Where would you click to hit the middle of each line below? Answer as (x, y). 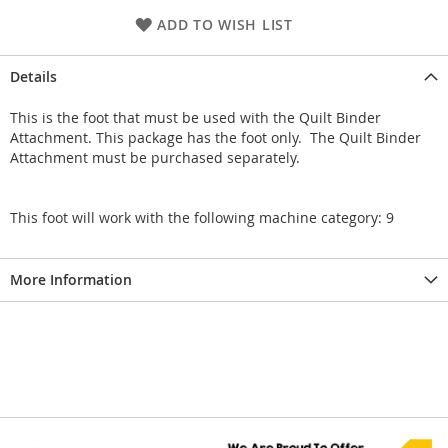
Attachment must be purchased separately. (155, 157)
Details (33, 76)
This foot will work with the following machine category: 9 (202, 217)
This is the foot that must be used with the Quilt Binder (195, 117)
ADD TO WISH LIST (225, 24)
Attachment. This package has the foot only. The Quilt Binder (215, 137)
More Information (71, 279)
